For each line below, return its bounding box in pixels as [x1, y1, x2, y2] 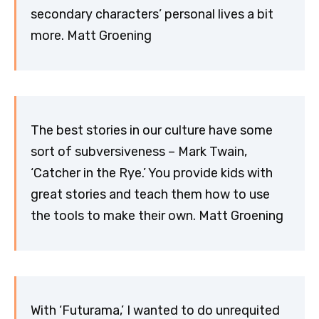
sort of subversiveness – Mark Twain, [31, 144, 247, 160]
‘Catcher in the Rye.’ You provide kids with [31, 165, 273, 182]
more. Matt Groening [31, 28, 152, 44]
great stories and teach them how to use [31, 187, 270, 203]
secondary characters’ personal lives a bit [31, 6, 273, 23]
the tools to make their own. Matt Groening [31, 208, 283, 224]
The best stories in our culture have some [31, 122, 273, 139]
